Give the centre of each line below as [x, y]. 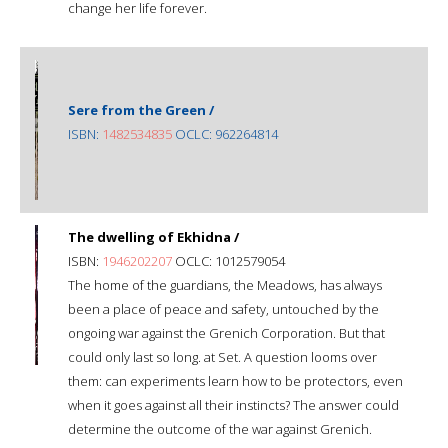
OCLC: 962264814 [225, 133]
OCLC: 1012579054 [228, 260]
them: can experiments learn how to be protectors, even [235, 380]
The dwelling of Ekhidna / [153, 236]
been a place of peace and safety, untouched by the [223, 308]
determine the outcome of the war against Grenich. [220, 428]
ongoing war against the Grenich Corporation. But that [226, 332]
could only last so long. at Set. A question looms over [222, 356]
